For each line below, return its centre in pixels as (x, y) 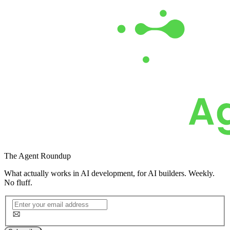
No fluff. (18, 182)
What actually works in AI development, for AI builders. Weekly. (109, 173)
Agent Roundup (45, 156)
